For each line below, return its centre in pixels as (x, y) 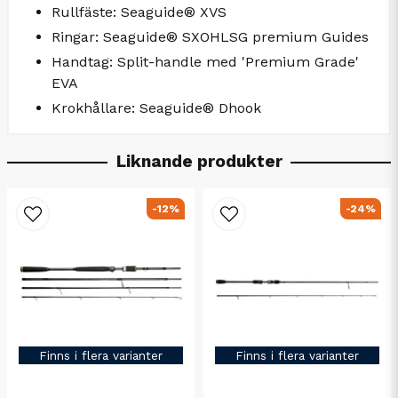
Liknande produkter (199, 161)
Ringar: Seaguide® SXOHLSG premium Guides (210, 36)
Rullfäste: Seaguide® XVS (139, 12)
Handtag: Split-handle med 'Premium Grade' (205, 61)
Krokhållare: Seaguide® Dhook (156, 107)
